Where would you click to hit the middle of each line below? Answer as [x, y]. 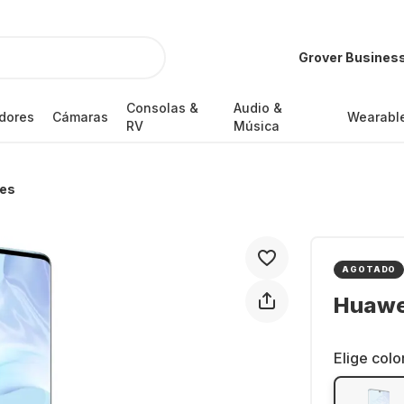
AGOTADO [369, 269]
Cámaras [80, 117]
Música [257, 126]
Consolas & [162, 108]
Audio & [258, 108]
